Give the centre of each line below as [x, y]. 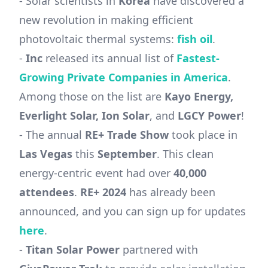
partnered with [159, 249]
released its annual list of [109, 58]
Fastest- [198, 58]
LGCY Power [209, 115]
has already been [171, 192]
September [127, 154]
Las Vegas [47, 154]
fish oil [195, 39]
